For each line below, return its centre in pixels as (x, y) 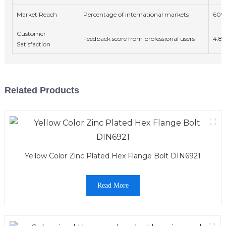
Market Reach (37, 15)
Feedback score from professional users (139, 39)
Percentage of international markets (136, 15)
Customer (31, 34)
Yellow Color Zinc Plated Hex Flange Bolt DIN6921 (113, 156)
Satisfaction (33, 44)
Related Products (42, 91)
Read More (113, 186)
